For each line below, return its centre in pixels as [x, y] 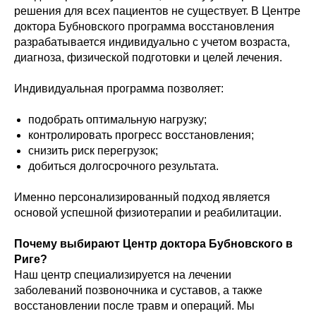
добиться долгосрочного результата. [123, 166]
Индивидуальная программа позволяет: [119, 89]
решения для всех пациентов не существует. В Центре [157, 11]
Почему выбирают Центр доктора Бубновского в [153, 244]
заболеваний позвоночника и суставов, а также [138, 290]
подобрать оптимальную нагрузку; [117, 120]
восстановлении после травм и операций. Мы [134, 306]
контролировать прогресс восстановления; [141, 135]
